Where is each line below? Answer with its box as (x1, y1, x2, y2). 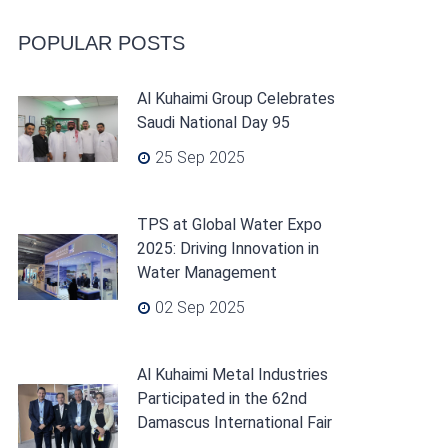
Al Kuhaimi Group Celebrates (136, 89, 335, 108)
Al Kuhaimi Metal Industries (136, 365, 328, 384)
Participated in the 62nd (136, 389, 307, 408)
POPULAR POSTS (17, 32, 185, 54)
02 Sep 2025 (150, 298, 245, 317)
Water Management (136, 263, 277, 282)
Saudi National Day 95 (136, 113, 290, 132)
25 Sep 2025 (150, 148, 245, 167)
